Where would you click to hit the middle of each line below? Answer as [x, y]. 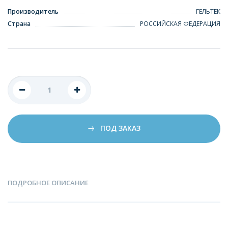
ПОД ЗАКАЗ [119, 128]
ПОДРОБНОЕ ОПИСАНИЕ [48, 182]
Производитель [33, 11]
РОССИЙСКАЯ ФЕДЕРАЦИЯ [180, 23]
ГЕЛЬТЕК [208, 11]
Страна [19, 23]
